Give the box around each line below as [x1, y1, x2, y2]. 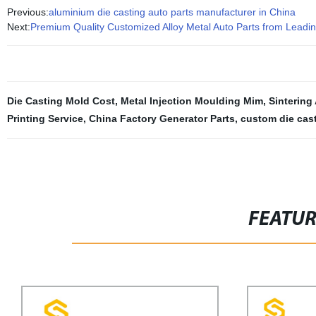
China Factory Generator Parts [88, 113, 235, 125]
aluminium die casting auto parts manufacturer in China [48, 6, 296, 18]
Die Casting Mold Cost [6, 95, 115, 107]
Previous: [6, 6, 49, 18]
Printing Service [6, 113, 83, 125]
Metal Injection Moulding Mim [120, 95, 263, 107]
